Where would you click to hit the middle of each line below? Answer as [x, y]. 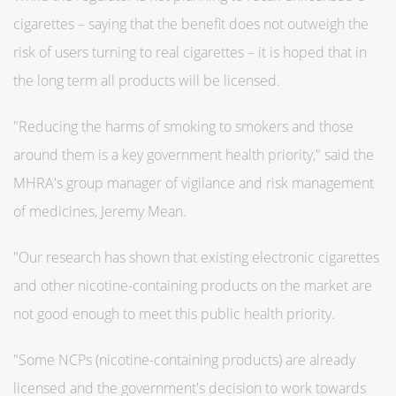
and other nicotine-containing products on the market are [193, 285]
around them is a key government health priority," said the [194, 154]
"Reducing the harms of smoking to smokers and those [183, 126]
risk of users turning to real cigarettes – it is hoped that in [190, 52]
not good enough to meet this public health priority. [174, 313]
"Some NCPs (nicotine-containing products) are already [184, 359]
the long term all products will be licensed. [147, 80]
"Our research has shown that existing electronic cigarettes [196, 257]
